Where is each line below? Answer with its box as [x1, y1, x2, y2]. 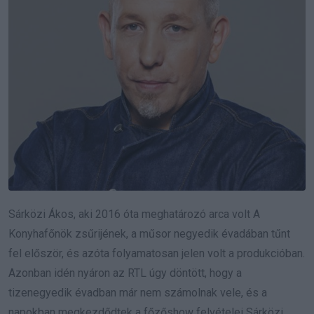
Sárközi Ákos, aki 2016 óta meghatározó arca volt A [8, 207, 260, 221]
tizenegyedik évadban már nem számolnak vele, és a [8, 286, 267, 300]
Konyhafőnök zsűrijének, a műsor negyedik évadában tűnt [8, 227, 290, 241]
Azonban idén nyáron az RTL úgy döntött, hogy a [8, 266, 242, 280]
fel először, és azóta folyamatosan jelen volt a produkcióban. [8, 247, 305, 261]
